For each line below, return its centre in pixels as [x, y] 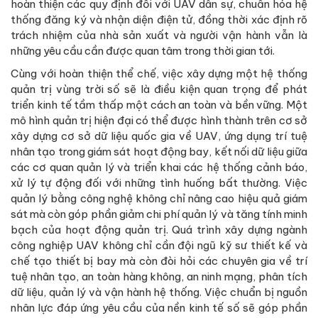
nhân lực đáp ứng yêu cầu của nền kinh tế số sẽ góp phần [159, 307]
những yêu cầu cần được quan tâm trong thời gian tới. [143, 50]
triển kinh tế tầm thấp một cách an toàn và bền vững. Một [159, 104]
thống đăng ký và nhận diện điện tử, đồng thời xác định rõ [159, 19]
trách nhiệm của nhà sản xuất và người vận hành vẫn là [159, 35]
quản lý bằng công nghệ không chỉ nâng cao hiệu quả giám [159, 198]
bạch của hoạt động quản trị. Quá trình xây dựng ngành [159, 229]
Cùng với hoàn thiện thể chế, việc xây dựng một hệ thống [159, 73]
